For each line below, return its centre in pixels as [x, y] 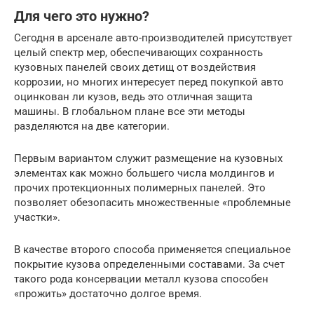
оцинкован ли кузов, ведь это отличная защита [133, 96]
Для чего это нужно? [82, 16]
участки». [37, 217]
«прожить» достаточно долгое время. [108, 293]
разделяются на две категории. [92, 126]
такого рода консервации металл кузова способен [141, 279]
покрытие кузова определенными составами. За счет [149, 264]
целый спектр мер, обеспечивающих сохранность [138, 52]
